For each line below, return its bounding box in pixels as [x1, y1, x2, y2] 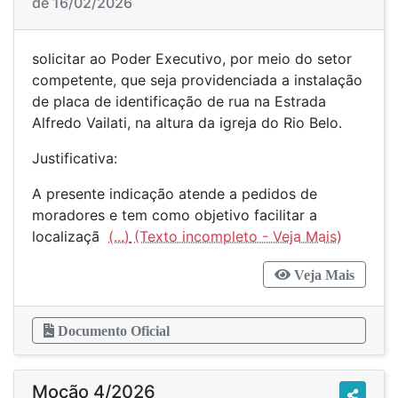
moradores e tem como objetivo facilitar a [32, 206, 317, 224]
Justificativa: [32, 149, 117, 167]
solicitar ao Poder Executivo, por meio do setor [32, 50, 352, 68]
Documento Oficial [54, 323, 170, 338]
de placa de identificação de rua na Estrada [32, 92, 326, 110]
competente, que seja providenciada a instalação [32, 71, 362, 89]
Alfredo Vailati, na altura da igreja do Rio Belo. [32, 114, 342, 131]
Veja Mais [291, 267, 354, 282]
